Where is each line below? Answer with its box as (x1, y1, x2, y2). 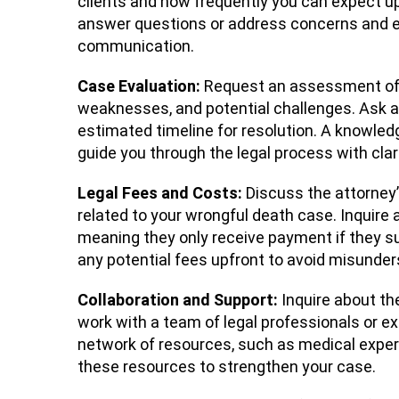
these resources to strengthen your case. (77, 356, 376, 376)
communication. (77, 37, 194, 56)
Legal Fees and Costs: (77, 183, 242, 202)
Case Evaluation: (77, 76, 200, 95)
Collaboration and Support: (77, 289, 281, 309)
